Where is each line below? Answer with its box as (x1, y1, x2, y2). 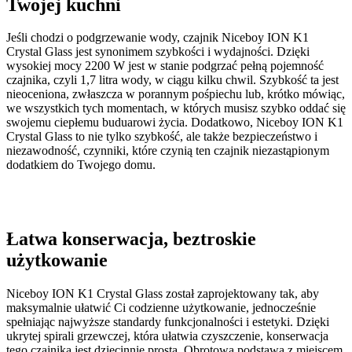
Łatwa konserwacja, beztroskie (6, 229, 256, 250)
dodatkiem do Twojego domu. (6, 158, 156, 172)
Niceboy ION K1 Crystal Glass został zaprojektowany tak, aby (6, 287, 319, 301)
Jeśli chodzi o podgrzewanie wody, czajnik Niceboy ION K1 (6, 31, 309, 45)
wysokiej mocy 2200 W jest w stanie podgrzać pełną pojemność (6, 59, 324, 73)
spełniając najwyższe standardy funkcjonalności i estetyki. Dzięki (6, 315, 329, 329)
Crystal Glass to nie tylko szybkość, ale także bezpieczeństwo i (6, 130, 317, 144)
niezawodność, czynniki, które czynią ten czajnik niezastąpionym (6, 144, 329, 158)
